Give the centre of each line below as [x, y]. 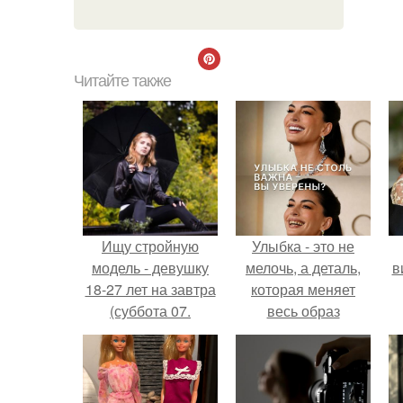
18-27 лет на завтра [150, 289]
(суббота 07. [150, 311]
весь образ [303, 311]
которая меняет [303, 289]
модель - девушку [150, 268]
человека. [303, 332]
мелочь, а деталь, [303, 268]
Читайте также [122, 81]
